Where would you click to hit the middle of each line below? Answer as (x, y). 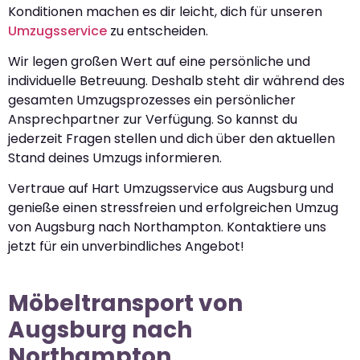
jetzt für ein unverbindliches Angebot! (126, 247)
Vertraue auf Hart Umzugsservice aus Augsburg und (171, 189)
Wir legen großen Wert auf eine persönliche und (159, 61)
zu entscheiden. (157, 31)
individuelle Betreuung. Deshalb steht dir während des (176, 81)
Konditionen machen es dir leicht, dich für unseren (165, 11)
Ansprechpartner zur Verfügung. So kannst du (153, 119)
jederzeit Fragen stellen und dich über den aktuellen (172, 139)
